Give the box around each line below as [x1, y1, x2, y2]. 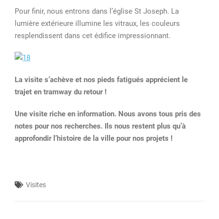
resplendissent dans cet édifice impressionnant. [15, 31, 171, 40]
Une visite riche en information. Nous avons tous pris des [15, 109, 201, 118]
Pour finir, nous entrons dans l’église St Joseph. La [15, 6, 179, 16]
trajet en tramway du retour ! [15, 87, 107, 96]
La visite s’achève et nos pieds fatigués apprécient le [15, 75, 188, 84]
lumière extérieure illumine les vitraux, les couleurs [15, 19, 180, 28]
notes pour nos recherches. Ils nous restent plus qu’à [15, 121, 186, 131]
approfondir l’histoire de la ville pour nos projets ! [15, 133, 173, 143]
